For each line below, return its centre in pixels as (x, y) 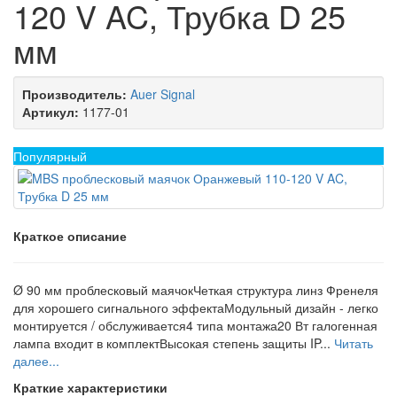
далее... (36, 361)
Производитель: (74, 94)
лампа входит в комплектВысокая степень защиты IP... (174, 343)
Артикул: (51, 112)
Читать (354, 343)
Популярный (50, 156)
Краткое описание (70, 236)
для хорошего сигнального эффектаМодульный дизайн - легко (196, 307)
